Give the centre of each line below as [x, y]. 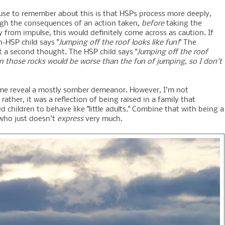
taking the [183, 24]
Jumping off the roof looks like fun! [119, 43]
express [71, 119]
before [153, 24]
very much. [104, 119]
